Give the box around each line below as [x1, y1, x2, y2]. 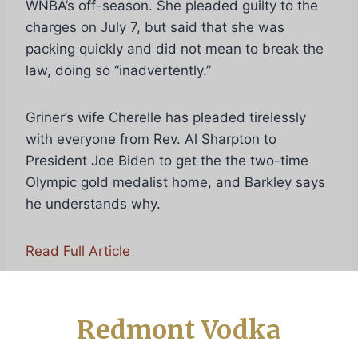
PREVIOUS [35, 320, 96, 333]
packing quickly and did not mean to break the [26, 40, 324, 57]
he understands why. [26, 195, 161, 212]
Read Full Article [26, 242, 130, 259]
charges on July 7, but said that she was [26, 18, 284, 35]
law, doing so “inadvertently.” [26, 62, 211, 78]
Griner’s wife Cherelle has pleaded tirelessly [26, 109, 306, 125]
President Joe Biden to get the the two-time [26, 152, 308, 169]
